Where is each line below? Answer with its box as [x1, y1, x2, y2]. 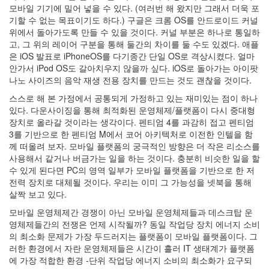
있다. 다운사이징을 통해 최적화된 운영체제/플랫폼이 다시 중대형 [9, 104, 255, 116]
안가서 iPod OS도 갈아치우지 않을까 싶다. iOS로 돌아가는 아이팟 [9, 62, 258, 74]
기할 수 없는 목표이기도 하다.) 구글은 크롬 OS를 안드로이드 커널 [9, 14, 258, 26]
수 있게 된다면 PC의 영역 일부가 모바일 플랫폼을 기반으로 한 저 [9, 164, 255, 176]
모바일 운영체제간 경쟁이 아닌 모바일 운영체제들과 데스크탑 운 [9, 206, 253, 218]
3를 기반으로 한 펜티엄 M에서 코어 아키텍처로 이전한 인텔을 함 [9, 128, 253, 140]
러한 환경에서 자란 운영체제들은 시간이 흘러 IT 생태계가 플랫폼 [9, 242, 255, 254]
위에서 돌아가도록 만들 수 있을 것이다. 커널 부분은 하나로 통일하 [9, 26, 260, 38]
